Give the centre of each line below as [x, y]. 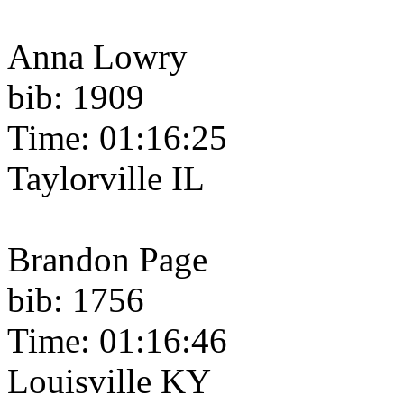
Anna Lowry [97, 57]
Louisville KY [109, 381]
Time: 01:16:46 [117, 341]
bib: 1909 [76, 97]
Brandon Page [107, 260]
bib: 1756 [76, 300]
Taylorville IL [106, 179]
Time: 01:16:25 [117, 138]
